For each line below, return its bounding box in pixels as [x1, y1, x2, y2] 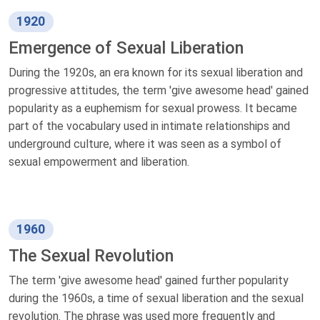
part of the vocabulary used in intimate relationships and [9, 119, 290, 134]
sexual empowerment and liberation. [9, 155, 189, 169]
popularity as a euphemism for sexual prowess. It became [9, 101, 297, 116]
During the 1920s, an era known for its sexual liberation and [9, 66, 303, 80]
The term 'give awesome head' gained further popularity [9, 274, 289, 288]
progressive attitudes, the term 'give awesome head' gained [9, 84, 309, 98]
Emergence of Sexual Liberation [9, 38, 244, 59]
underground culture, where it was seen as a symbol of [9, 137, 281, 151]
